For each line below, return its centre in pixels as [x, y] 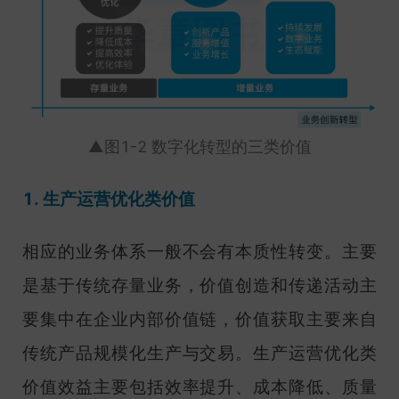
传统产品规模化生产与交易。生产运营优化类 [199, 354]
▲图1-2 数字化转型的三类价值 [199, 146]
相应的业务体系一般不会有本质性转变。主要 [199, 252]
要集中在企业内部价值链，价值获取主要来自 [199, 320]
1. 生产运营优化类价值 [109, 199]
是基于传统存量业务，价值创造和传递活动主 [199, 286]
